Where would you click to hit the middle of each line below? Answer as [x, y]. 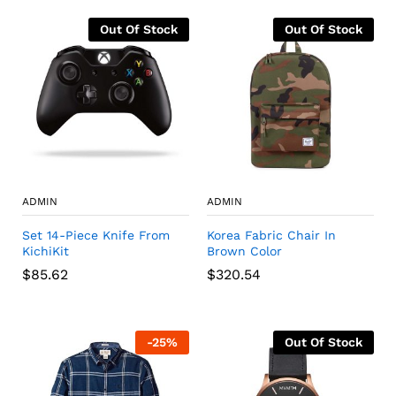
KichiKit [46, 251]
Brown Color [244, 251]
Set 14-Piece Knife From [96, 235]
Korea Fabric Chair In [271, 235]
